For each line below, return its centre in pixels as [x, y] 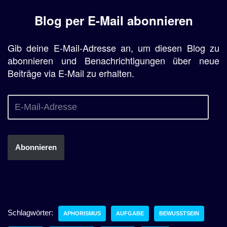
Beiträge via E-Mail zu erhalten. [71, 73]
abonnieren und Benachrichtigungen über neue [113, 60]
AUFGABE [130, 213]
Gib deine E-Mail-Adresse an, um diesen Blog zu [113, 47]
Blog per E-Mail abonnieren [113, 20]
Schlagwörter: [30, 212]
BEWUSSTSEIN [179, 213]
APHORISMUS [82, 213]
